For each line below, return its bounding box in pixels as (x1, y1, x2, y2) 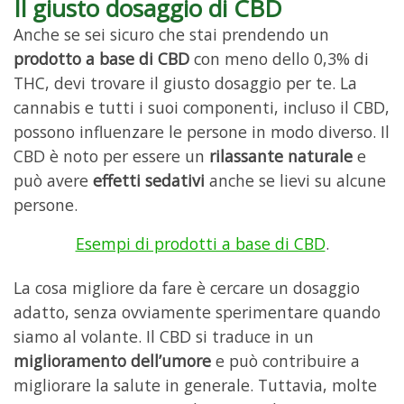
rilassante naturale (209, 145, 353, 168)
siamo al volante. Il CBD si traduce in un (14, 326, 314, 348)
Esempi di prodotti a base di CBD (75, 233, 326, 255)
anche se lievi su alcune (205, 170, 386, 192)
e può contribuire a (211, 350, 360, 372)
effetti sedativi (93, 170, 205, 192)
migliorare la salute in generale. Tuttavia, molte (14, 374, 377, 397)
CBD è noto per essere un (14, 145, 209, 168)
